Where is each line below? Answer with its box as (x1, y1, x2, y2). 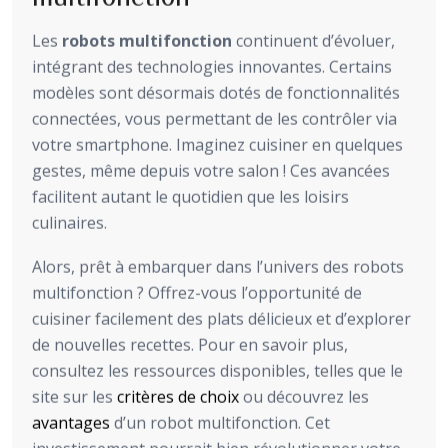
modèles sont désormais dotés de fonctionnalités (32, 81, 400, 104)
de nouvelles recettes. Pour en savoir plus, (32, 333, 348, 356)
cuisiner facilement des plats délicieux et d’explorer (32, 307, 411, 330)
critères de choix (117, 385, 239, 408)
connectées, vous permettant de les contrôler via (32, 107, 397, 130)
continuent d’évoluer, (232, 29, 395, 52)
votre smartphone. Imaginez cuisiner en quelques (32, 133, 403, 156)
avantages (32, 411, 110, 434)
